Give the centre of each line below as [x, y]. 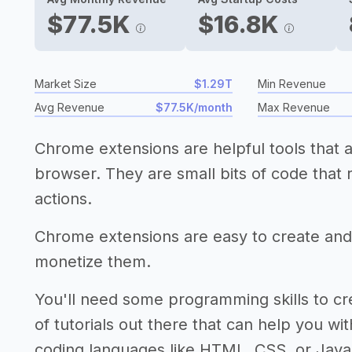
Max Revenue [294, 107]
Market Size [66, 84]
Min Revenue [292, 84]
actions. [63, 199]
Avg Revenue [70, 107]
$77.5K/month [194, 107]
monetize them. [93, 262]
